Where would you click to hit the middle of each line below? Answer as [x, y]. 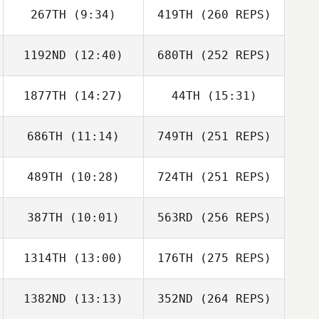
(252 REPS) [232, 55]
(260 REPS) [232, 15]
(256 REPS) [232, 218]
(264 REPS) [232, 299]
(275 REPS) [232, 258]
